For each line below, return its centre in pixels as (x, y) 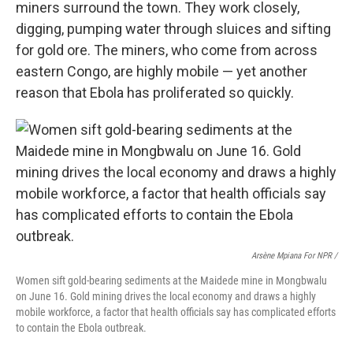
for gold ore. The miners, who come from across (167, 50)
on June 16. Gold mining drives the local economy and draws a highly (166, 296)
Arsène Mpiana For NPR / (294, 256)
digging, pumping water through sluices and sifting (173, 29)
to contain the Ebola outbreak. (81, 328)
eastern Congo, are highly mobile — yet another (162, 71)
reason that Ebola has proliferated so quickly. (155, 93)
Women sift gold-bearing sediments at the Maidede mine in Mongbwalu (171, 281)
